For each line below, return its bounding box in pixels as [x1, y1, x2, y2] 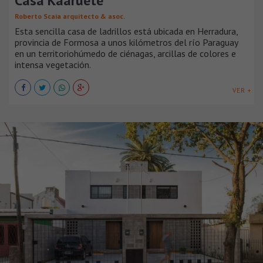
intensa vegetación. [15, 58, 91, 70]
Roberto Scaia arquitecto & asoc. [15, 11, 125, 21]
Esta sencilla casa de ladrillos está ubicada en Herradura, [15, 25, 238, 37]
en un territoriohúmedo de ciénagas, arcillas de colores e [15, 47, 236, 59]
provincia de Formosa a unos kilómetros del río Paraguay [15, 36, 238, 48]
